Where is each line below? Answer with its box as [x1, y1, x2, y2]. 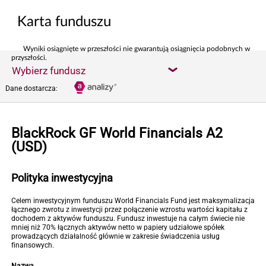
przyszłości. [11, 54, 47, 61]
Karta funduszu [17, 15, 111, 29]
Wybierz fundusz [12, 65, 85, 77]
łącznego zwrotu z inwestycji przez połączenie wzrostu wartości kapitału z [11, 205, 248, 214]
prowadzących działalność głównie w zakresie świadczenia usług [11, 232, 220, 240]
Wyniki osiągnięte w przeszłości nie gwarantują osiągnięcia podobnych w [23, 45, 250, 52]
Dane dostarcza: [5, 84, 58, 93]
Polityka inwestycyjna [11, 172, 113, 184]
